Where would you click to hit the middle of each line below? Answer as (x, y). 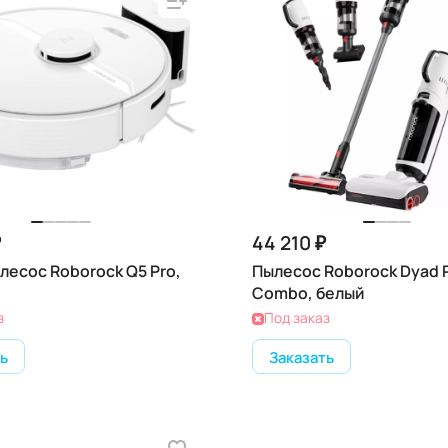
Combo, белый (308, 293)
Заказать (301, 356)
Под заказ (297, 317)
